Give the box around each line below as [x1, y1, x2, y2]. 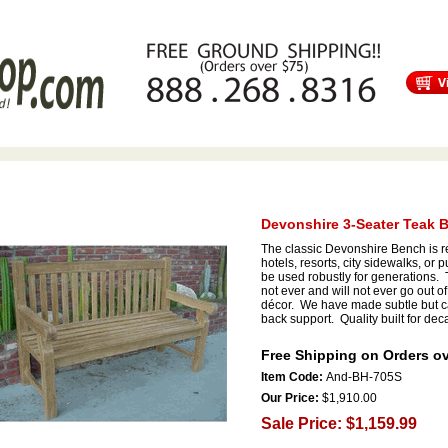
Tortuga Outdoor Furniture [118, 120, 266, 134]
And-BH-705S [325, 370, 402, 384]
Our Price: [260, 391, 319, 405]
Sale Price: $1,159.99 [260, 415, 417, 432]
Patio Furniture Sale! [284, 120, 401, 134]
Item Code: [260, 370, 326, 384]
